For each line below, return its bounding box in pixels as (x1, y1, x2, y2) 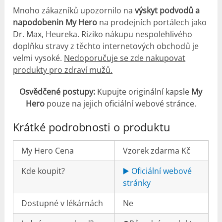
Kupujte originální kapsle (97, 86, 192, 98)
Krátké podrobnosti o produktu (13, 119, 171, 135)
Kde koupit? (21, 166, 65, 177)
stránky (123, 177, 151, 189)
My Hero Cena (21, 145, 74, 157)
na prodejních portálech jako (97, 17, 207, 28)
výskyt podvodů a (135, 5, 200, 16)
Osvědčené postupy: (19, 86, 98, 98)
